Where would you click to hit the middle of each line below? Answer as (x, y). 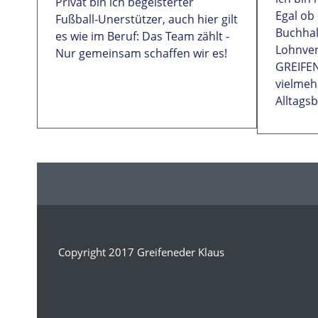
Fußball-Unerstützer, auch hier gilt (147, 20)
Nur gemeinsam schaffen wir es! (141, 54)
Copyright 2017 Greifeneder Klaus (141, 252)
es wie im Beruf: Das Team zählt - (142, 37)
